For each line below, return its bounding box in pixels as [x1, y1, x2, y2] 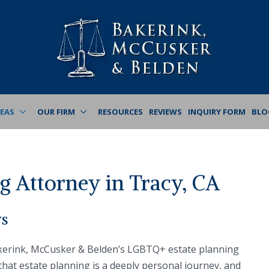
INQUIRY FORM [188, 106, 246, 117]
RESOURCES [98, 106, 143, 117]
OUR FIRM [37, 106, 75, 117]
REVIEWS [149, 106, 182, 117]
